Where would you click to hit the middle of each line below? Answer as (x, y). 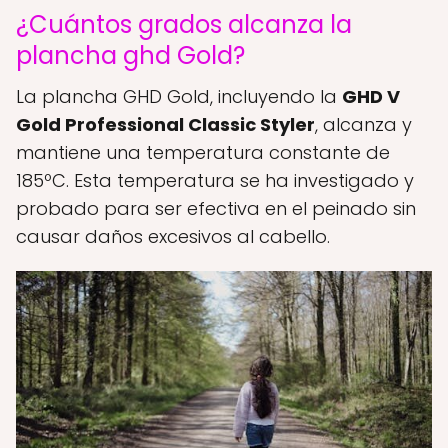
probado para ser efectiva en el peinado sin (216, 209)
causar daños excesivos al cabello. (173, 237)
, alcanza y (363, 125)
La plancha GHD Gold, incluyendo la (179, 97)
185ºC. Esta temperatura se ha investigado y (215, 181)
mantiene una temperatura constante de (203, 153)
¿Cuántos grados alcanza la (184, 25)
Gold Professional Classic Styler (165, 125)
